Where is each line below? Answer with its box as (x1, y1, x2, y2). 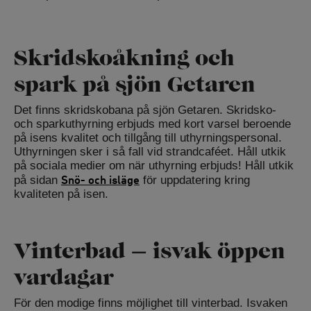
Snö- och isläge (61, 173, 140, 187)
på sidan (14, 174, 61, 187)
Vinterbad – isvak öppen (14, 237, 285, 264)
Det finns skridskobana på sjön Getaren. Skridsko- (14, 103, 276, 117)
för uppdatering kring (140, 174, 250, 187)
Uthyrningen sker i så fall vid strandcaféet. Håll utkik (14, 145, 286, 159)
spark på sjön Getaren (14, 71, 255, 98)
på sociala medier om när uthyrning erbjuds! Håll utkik (14, 159, 294, 173)
